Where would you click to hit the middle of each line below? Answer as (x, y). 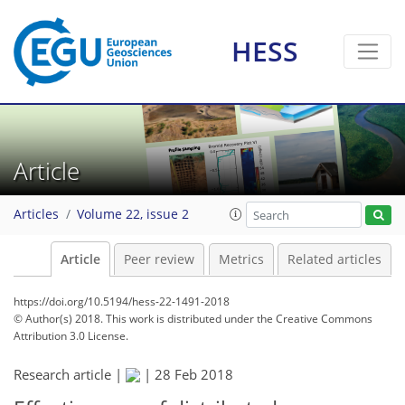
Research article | (70, 374)
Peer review (159, 259)
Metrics (241, 259)
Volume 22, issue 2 (133, 215)
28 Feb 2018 (194, 374)
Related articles (334, 259)
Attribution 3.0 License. (71, 336)
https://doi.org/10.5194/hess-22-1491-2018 (122, 301)
